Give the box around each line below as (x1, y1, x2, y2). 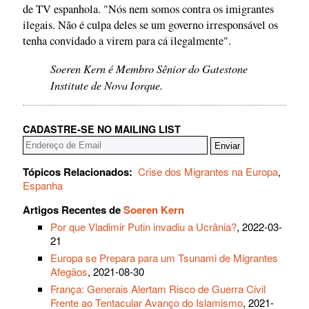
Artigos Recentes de (23, 202, 123, 218)
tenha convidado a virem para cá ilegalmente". (23, 33, 231, 49)
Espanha (23, 178, 63, 193)
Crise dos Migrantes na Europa (138, 164, 278, 179)
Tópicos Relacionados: (23, 164, 132, 180)
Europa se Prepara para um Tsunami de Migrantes (50, 250, 278, 266)
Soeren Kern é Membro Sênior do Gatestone (50, 60, 248, 76)
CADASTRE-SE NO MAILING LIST (23, 122, 181, 137)
